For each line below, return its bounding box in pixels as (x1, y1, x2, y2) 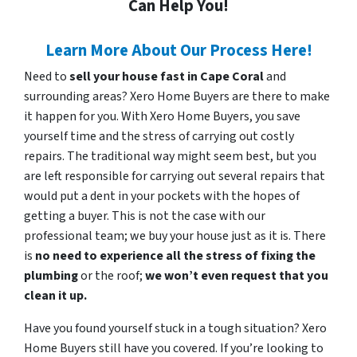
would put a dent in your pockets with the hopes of (24, 187, 300, 206)
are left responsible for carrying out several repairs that (24, 167, 325, 186)
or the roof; (80, 267, 145, 285)
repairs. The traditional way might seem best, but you (24, 147, 316, 166)
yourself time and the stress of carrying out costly (24, 127, 294, 146)
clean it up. (24, 287, 87, 305)
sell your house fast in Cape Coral (69, 68, 266, 86)
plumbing (24, 267, 80, 285)
